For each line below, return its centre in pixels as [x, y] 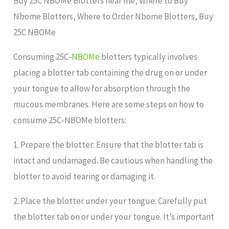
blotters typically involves [149, 56]
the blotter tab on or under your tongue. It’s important [114, 216]
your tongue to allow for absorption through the [102, 88]
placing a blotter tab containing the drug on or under [110, 72]
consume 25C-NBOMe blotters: [70, 120]
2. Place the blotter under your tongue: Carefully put [110, 201]
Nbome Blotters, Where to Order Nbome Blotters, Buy [113, 16]
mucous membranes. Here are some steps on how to [109, 104]
